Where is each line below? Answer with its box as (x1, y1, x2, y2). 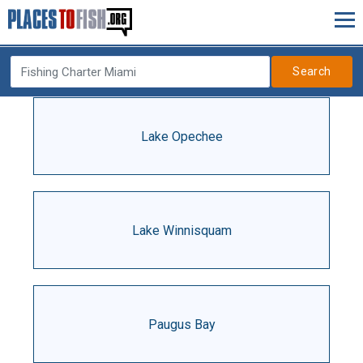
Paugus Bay (147, 316, 216, 332)
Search (293, 65, 331, 78)
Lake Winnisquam (131, 222, 232, 238)
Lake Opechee (140, 128, 223, 144)
